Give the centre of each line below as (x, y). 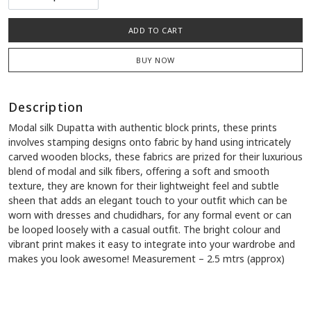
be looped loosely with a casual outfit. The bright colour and (144, 230)
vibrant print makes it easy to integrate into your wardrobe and (152, 244)
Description (46, 107)
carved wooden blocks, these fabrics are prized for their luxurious (155, 157)
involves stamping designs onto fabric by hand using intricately (150, 142)
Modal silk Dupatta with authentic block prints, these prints (143, 128)
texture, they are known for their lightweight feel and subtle (144, 186)
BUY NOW (155, 60)
